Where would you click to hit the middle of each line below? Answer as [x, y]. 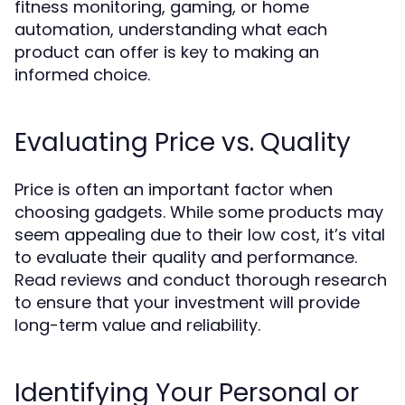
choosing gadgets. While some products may [199, 212]
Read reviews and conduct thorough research [201, 280]
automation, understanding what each [171, 29]
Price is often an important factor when [174, 189]
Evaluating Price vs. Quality [183, 142]
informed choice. [82, 75]
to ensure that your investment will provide [187, 302]
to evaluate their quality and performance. [186, 257]
